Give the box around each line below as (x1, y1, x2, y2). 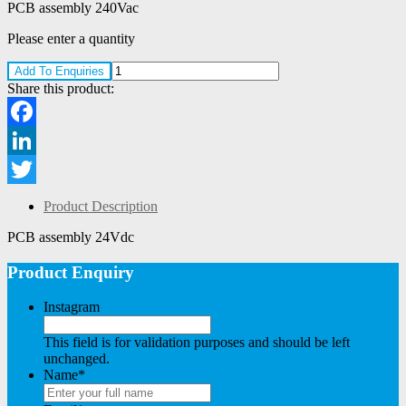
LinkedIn (7, 160, 60, 177)
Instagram (43, 299, 100, 315)
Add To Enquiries (14, 63, 104, 78)
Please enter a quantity (7, 30, 135, 46)
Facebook (7, 131, 63, 148)
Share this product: (7, 80, 114, 96)
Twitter (7, 189, 48, 206)
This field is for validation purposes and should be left (43, 334, 350, 351)
